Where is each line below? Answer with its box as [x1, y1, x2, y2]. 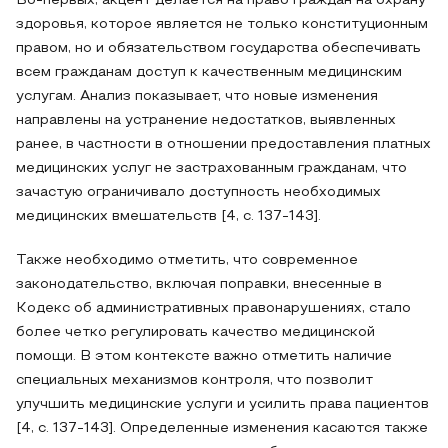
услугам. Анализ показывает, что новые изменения [16, 90, 378, 103]
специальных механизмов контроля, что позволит [16, 374, 373, 387]
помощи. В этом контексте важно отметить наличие [16, 350, 392, 363]
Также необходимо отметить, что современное [16, 254, 358, 267]
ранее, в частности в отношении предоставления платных [16, 138, 431, 151]
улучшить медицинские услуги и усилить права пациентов [16, 398, 429, 411]
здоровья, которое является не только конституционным [16, 18, 428, 31]
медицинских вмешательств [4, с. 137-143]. [16, 210, 321, 223]
